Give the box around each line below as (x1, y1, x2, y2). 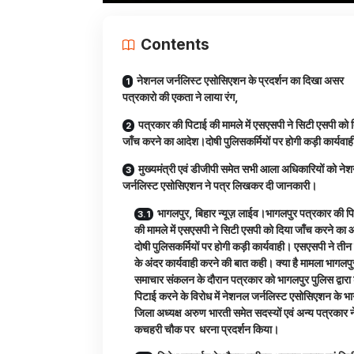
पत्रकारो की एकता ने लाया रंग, (122, 90, 239, 104)
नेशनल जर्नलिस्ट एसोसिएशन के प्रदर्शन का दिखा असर (137, 73, 344, 88)
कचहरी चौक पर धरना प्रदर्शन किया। (134, 322, 279, 337)
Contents (141, 36, 209, 55)
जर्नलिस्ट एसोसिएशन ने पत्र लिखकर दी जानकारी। (122, 179, 317, 193)
